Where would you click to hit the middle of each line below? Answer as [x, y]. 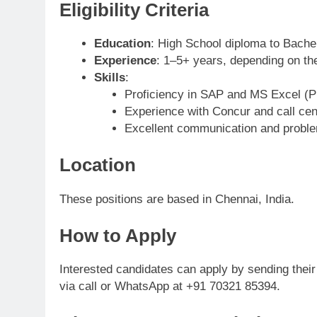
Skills [109, 77]
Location [98, 165]
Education [122, 43]
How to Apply [118, 236]
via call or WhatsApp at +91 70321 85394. [170, 287]
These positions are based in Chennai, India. [177, 199]
